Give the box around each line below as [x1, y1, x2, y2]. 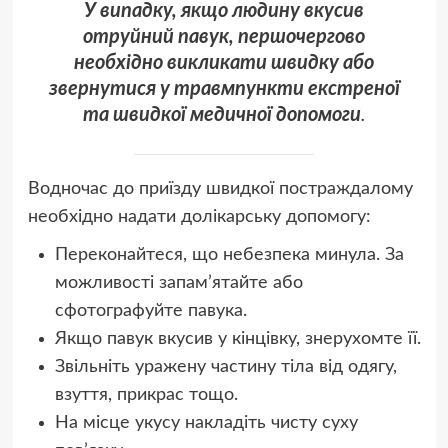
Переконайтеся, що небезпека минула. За [54, 245, 404, 264]
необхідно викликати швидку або [74, 53, 374, 74]
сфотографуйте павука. [54, 301, 247, 320]
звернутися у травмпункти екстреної [48, 79, 400, 100]
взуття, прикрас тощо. [54, 385, 238, 404]
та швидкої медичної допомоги [82, 105, 361, 126]
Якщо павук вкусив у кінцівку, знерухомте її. [54, 329, 421, 348]
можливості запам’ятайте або [54, 273, 303, 292]
